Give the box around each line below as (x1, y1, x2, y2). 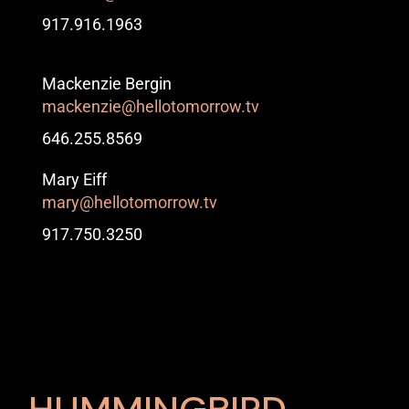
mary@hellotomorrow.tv (42, 193, 218, 212)
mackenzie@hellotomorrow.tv (42, 97, 260, 116)
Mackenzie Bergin (42, 74, 173, 93)
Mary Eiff (42, 170, 108, 189)
